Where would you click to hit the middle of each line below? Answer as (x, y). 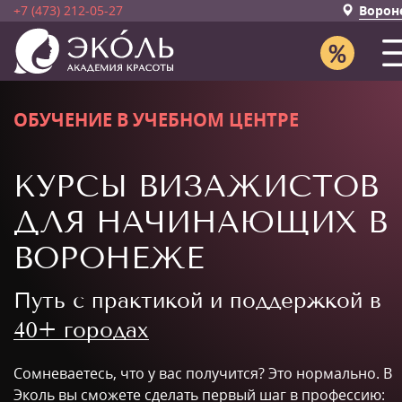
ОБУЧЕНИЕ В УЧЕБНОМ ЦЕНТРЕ (156, 120)
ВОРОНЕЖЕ (109, 258)
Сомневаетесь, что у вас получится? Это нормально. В (203, 373)
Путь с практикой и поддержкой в (197, 300)
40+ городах (81, 330)
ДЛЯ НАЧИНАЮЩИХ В (201, 222)
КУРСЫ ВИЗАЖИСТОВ (196, 186)
